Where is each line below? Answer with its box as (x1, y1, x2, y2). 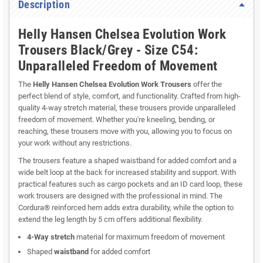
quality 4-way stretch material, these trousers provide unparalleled (18, 103, 235, 113)
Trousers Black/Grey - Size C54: (18, 42, 198, 59)
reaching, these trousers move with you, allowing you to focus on (18, 127, 232, 136)
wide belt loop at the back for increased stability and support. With (18, 168, 236, 177)
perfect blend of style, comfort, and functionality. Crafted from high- (18, 92, 241, 101)
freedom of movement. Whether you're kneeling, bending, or (18, 115, 215, 124)
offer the (191, 80, 222, 89)
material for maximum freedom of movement (75, 232, 225, 242)
